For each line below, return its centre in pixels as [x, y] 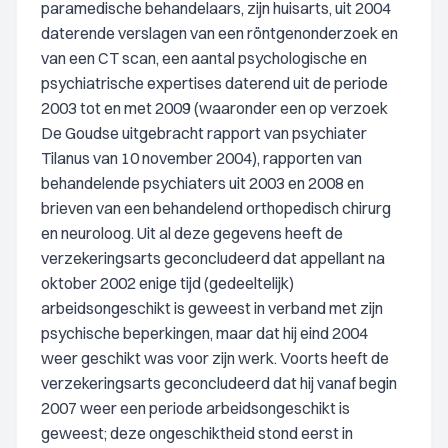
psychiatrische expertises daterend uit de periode [214, 83]
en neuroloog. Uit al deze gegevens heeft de [192, 233]
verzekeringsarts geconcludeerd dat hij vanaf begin [219, 383]
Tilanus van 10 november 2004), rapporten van [201, 158]
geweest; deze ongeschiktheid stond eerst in [197, 433]
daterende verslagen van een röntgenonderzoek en [219, 33]
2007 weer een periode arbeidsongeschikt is [195, 408]
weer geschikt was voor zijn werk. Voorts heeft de [215, 358]
